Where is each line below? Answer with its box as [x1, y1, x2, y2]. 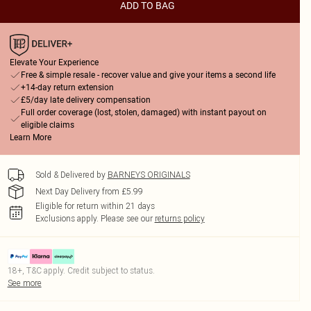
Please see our [100, 213, 153, 224]
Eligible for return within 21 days [35, 201, 155, 211]
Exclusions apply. [35, 213, 99, 224]
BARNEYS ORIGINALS [107, 169, 190, 180]
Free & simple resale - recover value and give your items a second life [20, 70, 276, 80]
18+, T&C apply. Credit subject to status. [7, 265, 155, 276]
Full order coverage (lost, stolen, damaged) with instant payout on [20, 108, 267, 117]
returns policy [154, 213, 205, 224]
